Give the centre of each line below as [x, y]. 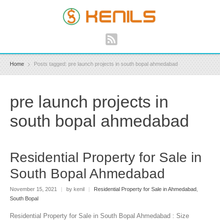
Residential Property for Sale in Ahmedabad [145, 189]
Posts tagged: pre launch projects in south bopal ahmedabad [106, 64]
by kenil [75, 189]
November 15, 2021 [34, 189]
